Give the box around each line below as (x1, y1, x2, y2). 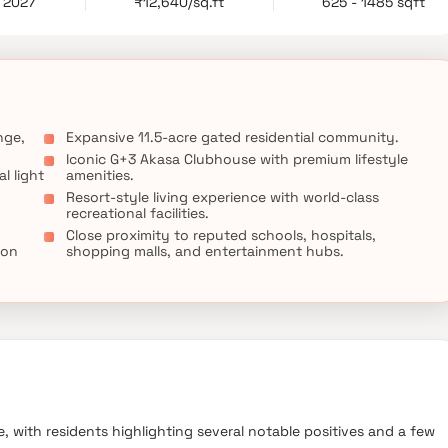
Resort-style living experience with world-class (66, 188, 379, 206)
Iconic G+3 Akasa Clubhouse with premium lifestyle (66, 150, 408, 168)
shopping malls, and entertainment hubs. (66, 242, 344, 260)
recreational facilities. (66, 204, 209, 222)
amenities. (66, 166, 134, 184)
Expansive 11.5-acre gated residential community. (66, 128, 399, 146)
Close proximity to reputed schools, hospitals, (66, 226, 376, 244)
